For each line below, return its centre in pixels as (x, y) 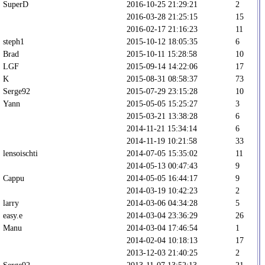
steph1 (14, 41)
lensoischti (20, 153)
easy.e (13, 215)
